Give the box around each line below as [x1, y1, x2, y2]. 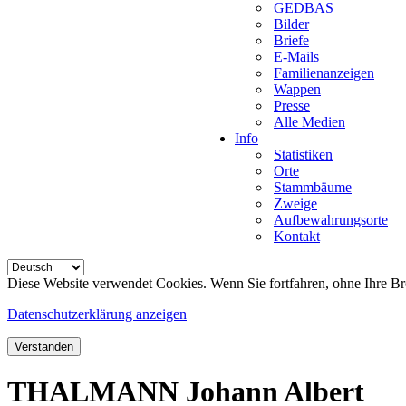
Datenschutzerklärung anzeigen [7, 306, 187, 322]
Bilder [274, 16, 309, 32]
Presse [274, 98, 310, 113]
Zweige [274, 196, 317, 211]
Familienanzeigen [274, 65, 374, 81]
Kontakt [274, 228, 320, 244]
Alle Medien [274, 114, 345, 130]
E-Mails [274, 49, 319, 64]
